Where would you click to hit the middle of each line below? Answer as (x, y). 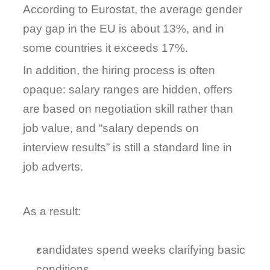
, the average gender (189, 9)
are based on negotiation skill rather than (128, 109)
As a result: (52, 211)
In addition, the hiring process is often (119, 70)
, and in (206, 29)
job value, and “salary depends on (111, 128)
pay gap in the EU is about (93, 29)
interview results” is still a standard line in (128, 147)
